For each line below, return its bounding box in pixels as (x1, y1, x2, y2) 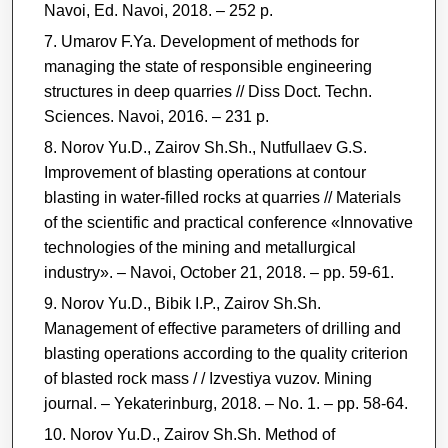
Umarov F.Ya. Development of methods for (60, 32, 359, 50)
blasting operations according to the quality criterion (43, 344, 408, 362)
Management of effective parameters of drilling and (43, 319, 401, 337)
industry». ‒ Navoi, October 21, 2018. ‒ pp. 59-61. (43, 263, 394, 281)
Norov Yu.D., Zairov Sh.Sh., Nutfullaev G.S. (60, 138, 367, 156)
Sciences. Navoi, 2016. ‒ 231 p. (43, 107, 269, 125)
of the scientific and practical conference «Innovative (43, 213, 413, 231)
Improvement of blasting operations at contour (43, 163, 366, 181)
